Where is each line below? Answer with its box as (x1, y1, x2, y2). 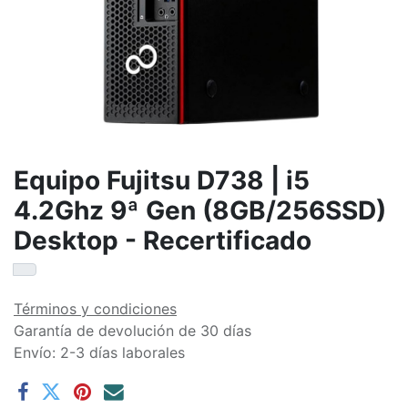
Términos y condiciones (14, 300, 177, 318)
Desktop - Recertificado (14, 225, 311, 256)
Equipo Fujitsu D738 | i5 (14, 165, 310, 196)
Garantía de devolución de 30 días (14, 321, 251, 340)
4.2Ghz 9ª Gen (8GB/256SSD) (14, 195, 386, 226)
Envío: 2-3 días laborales (14, 343, 185, 362)
